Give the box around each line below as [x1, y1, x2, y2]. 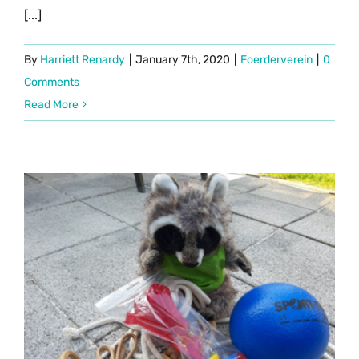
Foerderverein [240, 52, 313, 67]
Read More [24, 97, 79, 111]
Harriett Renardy [40, 52, 125, 67]
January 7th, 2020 [135, 52, 230, 67]
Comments [24, 75, 79, 89]
